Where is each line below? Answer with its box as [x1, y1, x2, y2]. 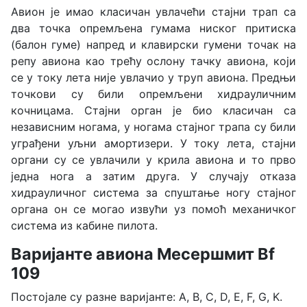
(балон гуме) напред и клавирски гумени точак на [11, 37, 296, 51]
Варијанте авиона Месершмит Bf [11, 243, 275, 264]
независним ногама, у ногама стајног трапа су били [11, 119, 296, 134]
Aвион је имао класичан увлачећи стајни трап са [11, 4, 296, 19]
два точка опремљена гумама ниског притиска [11, 21, 296, 35]
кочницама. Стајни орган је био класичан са [11, 103, 296, 117]
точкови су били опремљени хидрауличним [11, 86, 296, 101]
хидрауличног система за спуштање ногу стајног [11, 185, 296, 199]
